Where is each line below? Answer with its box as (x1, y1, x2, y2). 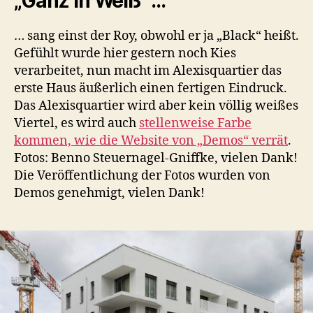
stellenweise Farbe (139, 115, 252, 131)
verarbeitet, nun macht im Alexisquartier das (14, 62, 282, 79)
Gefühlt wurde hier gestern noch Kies (14, 45, 236, 61)
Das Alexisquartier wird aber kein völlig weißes (14, 97, 298, 114)
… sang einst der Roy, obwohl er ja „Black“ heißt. (14, 27, 299, 44)
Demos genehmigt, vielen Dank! (14, 184, 205, 201)
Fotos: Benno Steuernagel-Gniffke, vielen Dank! (14, 150, 298, 166)
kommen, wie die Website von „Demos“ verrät (14, 132, 288, 149)
